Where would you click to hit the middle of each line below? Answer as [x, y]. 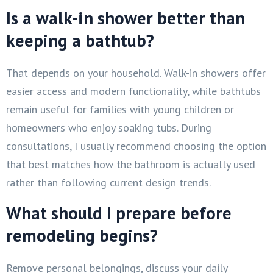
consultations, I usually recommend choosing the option [136, 146]
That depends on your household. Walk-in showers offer [136, 73]
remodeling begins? [82, 235]
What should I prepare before [119, 213]
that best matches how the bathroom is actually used [131, 164]
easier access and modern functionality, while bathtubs [133, 91]
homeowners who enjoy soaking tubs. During [109, 127]
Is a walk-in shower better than [126, 18]
